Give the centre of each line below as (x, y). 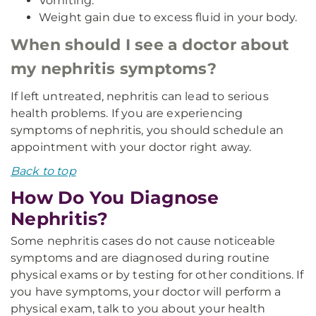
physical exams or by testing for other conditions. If (157, 275)
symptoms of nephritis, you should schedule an (147, 130)
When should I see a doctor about (150, 45)
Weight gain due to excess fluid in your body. (168, 17)
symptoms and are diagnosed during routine (140, 258)
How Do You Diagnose (115, 197)
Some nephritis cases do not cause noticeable (143, 241)
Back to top (43, 171)
